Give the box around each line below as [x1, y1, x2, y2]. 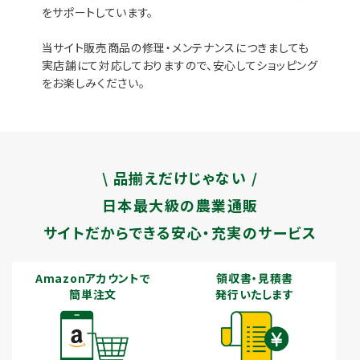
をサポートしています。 [41, 4, 154, 21]
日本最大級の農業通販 [101, 194, 259, 216]
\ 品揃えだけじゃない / [101, 167, 259, 189]
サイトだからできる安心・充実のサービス [43, 222, 317, 243]
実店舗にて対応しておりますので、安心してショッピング [41, 57, 318, 74]
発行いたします [215, 286, 295, 303]
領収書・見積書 [216, 270, 294, 287]
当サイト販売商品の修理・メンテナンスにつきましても [41, 39, 309, 56]
